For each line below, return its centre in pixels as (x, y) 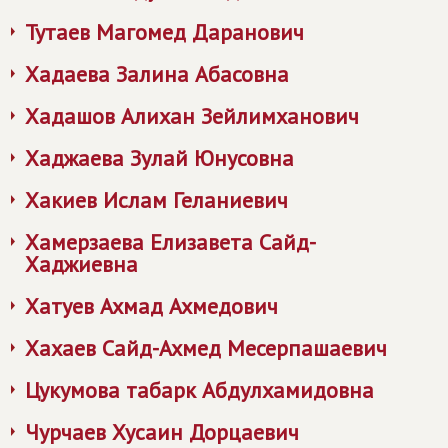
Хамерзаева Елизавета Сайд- (170, 242)
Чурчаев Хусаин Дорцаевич (162, 432)
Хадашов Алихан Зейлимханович (192, 116)
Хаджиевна (81, 264)
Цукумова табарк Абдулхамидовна (199, 390)
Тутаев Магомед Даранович (164, 32)
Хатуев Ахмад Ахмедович (151, 306)
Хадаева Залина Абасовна (157, 74)
